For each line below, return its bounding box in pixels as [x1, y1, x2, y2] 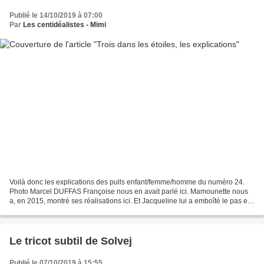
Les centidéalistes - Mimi [23, 20, 106, 29]
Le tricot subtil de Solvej [9, 235, 132, 247]
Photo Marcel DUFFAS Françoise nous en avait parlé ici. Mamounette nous [9, 187, 248, 196]
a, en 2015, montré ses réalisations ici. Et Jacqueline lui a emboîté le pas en [9, 197, 252, 206]
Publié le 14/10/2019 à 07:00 [9, 11, 103, 19]
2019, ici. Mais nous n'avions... [9, 206, 107, 215]
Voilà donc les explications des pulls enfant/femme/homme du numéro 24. [9, 178, 245, 187]
